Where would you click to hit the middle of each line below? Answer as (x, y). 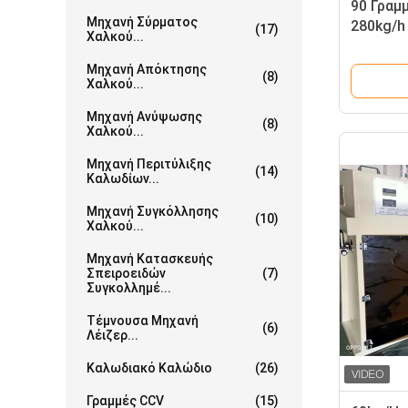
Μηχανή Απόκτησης (147, 69)
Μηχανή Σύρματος (142, 22)
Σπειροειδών (126, 273)
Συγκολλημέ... (129, 288)
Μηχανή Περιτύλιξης (149, 164)
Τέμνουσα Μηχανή (143, 321)
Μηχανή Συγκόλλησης (153, 211)
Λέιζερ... (112, 335)
